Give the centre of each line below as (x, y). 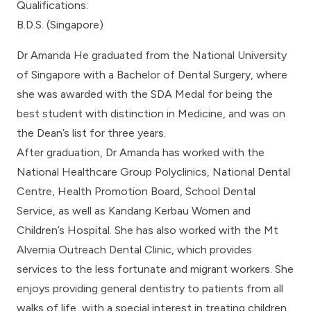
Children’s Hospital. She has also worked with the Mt (148, 230)
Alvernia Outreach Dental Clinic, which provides (134, 249)
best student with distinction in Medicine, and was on (151, 113)
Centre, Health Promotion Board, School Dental (136, 191)
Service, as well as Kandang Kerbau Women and (134, 210)
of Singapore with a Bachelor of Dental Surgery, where (152, 74)
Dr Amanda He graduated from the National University (152, 55)
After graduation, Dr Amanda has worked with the (141, 152)
